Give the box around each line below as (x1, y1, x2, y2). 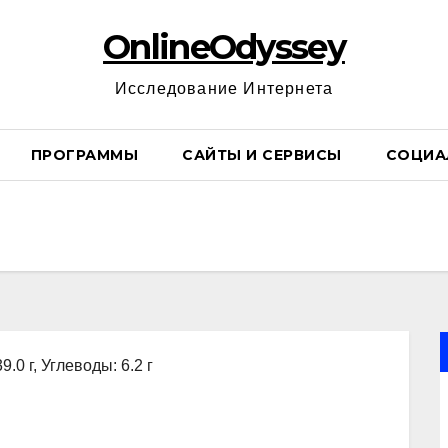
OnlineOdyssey (103, 26, 345, 68)
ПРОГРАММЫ (30, 146, 138, 164)
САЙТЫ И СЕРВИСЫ (182, 146, 342, 164)
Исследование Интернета (114, 80, 334, 97)
